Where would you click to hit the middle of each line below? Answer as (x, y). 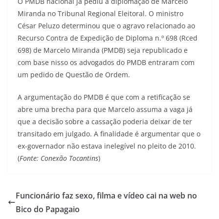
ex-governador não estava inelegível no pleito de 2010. (107, 146)
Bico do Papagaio (48, 209)
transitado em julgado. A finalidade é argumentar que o (109, 134)
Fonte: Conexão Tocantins (59, 158)
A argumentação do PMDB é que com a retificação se (104, 97)
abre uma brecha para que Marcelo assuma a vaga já (105, 109)
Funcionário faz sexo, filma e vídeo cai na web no (106, 196)
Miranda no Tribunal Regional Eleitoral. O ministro (100, 13)
